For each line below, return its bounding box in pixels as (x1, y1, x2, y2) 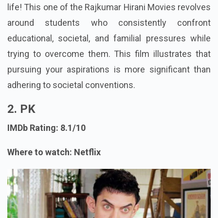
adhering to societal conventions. (7, 80, 135, 91)
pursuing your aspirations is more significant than (7, 64, 211, 75)
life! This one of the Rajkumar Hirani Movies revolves (7, 2, 211, 13)
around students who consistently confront (7, 18, 211, 28)
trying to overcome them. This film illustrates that (7, 49, 211, 59)
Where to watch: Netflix (7, 147, 101, 158)
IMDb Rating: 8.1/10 (7, 123, 86, 133)
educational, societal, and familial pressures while (7, 33, 211, 44)
